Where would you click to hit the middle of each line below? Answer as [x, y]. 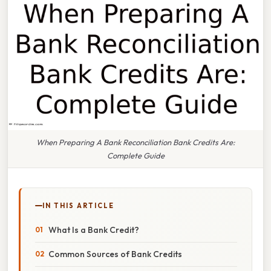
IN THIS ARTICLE [78, 205]
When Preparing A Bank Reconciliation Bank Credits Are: [135, 142]
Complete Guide [135, 155]
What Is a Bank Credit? [94, 230]
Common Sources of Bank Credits [115, 254]
